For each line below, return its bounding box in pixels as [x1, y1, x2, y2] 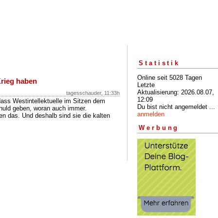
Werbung [139, 124, 180, 132]
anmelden [137, 110, 164, 118]
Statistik [139, 59, 181, 67]
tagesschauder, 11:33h [66, 90, 120, 96]
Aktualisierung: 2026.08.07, [137, 88, 214, 96]
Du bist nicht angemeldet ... [137, 103, 215, 110]
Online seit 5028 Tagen [137, 73, 202, 81]
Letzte [137, 81, 155, 89]
